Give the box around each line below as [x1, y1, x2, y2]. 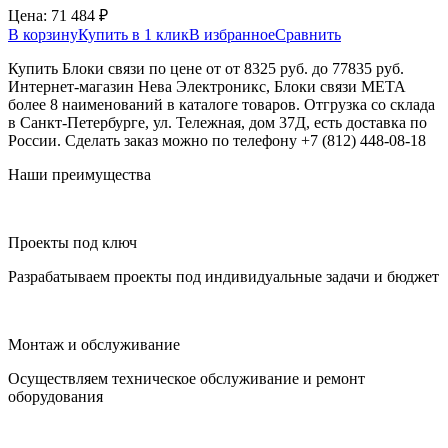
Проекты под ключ [8, 233, 137, 251]
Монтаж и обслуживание [8, 335, 180, 353]
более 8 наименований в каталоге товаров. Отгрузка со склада [8, 95, 435, 113]
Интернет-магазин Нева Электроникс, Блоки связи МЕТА [8, 77, 406, 95]
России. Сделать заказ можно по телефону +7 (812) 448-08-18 [8, 131, 426, 149]
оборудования [8, 387, 103, 405]
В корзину [8, 25, 78, 43]
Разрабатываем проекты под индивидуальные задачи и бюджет [8, 267, 439, 285]
